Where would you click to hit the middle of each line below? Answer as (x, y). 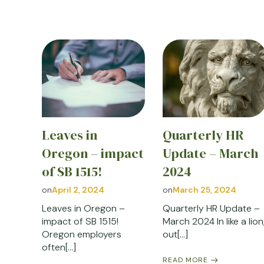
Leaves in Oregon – (83, 208)
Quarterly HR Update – (212, 208)
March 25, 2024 (205, 189)
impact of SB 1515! (80, 221)
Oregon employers (82, 234)
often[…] (59, 247)
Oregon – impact (93, 153)
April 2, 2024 (78, 189)
